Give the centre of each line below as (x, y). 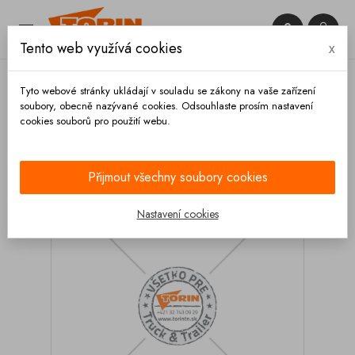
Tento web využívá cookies (101, 48)
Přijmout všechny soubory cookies (177, 177)
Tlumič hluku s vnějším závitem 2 (229, 136)
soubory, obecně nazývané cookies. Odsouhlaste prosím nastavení (166, 106)
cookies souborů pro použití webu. (95, 121)
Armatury (113, 136)
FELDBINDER (73, 153)
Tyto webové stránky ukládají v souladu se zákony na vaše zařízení (168, 91)
